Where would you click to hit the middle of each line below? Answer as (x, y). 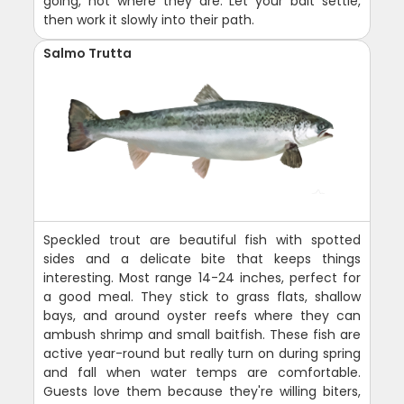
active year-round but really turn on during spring (202, 353)
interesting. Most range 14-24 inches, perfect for (202, 277)
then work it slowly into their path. (149, 19)
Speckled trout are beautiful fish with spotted (202, 239)
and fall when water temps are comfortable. (202, 372)
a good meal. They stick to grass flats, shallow (202, 296)
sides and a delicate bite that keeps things (202, 258)
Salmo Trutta (88, 53)
